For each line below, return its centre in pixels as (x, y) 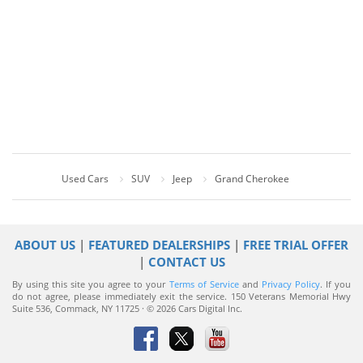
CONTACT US (186, 261)
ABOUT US (45, 244)
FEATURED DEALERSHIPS (159, 244)
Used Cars (85, 178)
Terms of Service (204, 284)
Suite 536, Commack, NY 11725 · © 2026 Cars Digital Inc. (127, 308)
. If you (335, 284)
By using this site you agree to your (91, 284)
